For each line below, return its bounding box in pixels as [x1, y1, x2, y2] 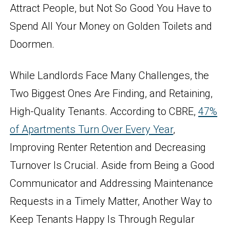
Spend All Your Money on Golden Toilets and [10, 20, 213, 32]
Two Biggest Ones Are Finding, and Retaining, [10, 87, 213, 100]
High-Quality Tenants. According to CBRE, [10, 105, 199, 118]
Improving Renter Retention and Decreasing [10, 141, 206, 154]
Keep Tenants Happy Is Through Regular [10, 213, 195, 225]
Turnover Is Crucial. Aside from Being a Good [10, 159, 215, 171]
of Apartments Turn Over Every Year [10, 123, 174, 136]
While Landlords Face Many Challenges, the [10, 69, 209, 82]
